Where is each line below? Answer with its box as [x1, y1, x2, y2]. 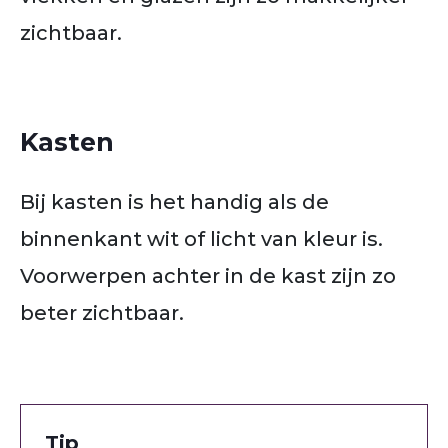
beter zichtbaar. [20, 300, 184, 325]
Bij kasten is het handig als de [20, 189, 329, 214]
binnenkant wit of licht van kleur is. [20, 226, 383, 251]
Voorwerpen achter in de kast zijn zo [20, 263, 396, 288]
